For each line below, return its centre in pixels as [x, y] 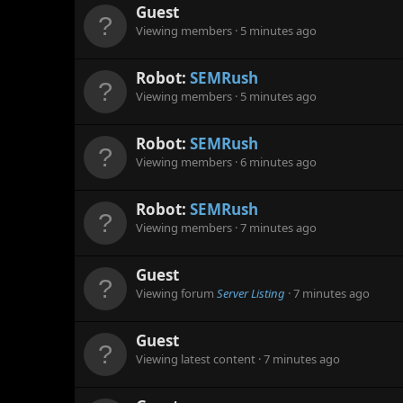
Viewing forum [176, 294]
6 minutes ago [278, 162]
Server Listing [251, 294]
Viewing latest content [197, 359]
